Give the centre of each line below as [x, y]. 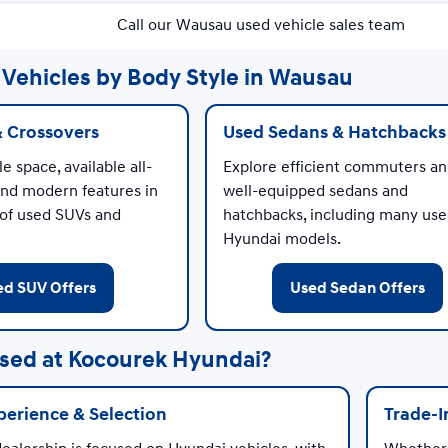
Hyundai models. [282, 238]
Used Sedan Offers [358, 287]
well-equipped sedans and [316, 190]
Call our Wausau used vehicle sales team [261, 24]
